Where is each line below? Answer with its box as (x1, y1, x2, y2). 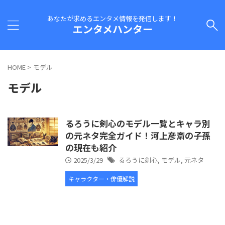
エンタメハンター (72, 22, 153, 36)
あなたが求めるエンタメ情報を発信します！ (47, 14, 178, 23)
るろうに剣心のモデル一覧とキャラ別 (65, 117, 210, 130)
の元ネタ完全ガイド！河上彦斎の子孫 (65, 129, 210, 142)
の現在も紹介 (65, 141, 117, 154)
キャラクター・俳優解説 (68, 174, 135, 183)
